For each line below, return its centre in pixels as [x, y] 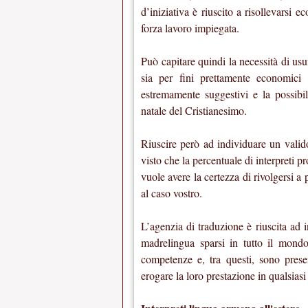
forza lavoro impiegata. [190, 28]
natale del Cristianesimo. [194, 111]
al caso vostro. [172, 193]
